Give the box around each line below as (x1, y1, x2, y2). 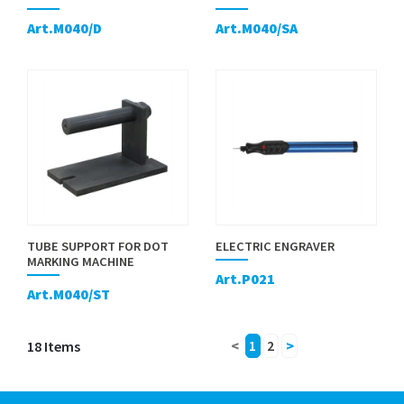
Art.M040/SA (216, 19, 298, 38)
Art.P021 (216, 270, 275, 289)
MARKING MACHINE (27, 252, 134, 270)
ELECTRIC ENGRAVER (216, 237, 335, 254)
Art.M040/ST (27, 285, 110, 304)
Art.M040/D (27, 19, 102, 38)
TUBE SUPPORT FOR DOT (27, 237, 169, 254)
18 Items (27, 336, 80, 355)
